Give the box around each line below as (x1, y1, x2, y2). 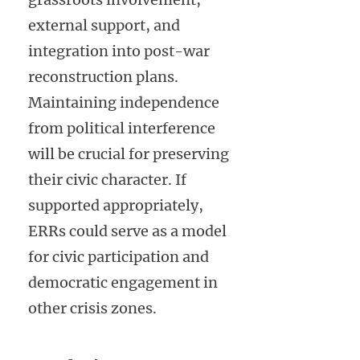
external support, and (28, 15, 180, 35)
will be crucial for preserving (28, 144, 229, 163)
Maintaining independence (28, 92, 219, 112)
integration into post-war (28, 41, 210, 60)
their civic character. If (28, 170, 186, 189)
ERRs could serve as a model (28, 221, 227, 240)
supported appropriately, (28, 195, 203, 215)
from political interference (28, 118, 215, 137)
